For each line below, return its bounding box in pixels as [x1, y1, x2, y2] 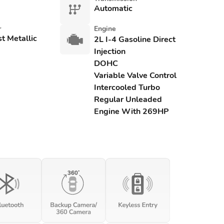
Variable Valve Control [93, 70, 176, 81]
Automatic [93, 3, 132, 14]
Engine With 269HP [93, 106, 168, 117]
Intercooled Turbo [93, 82, 160, 93]
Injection [93, 46, 125, 57]
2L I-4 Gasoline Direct [93, 34, 175, 45]
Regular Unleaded [93, 94, 162, 105]
